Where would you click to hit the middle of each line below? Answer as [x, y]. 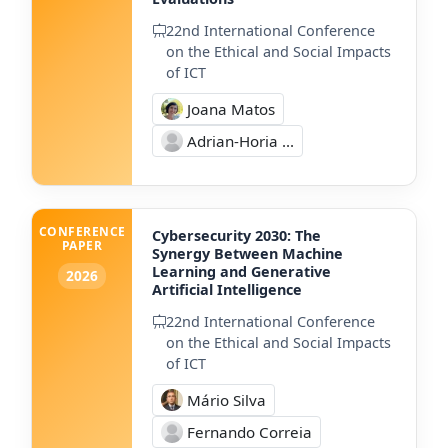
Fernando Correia [249, 431]
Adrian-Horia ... [240, 140]
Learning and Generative [241, 271]
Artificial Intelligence [227, 289]
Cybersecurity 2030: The [236, 235]
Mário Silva [226, 399]
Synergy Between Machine [247, 253]
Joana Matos [231, 108]
